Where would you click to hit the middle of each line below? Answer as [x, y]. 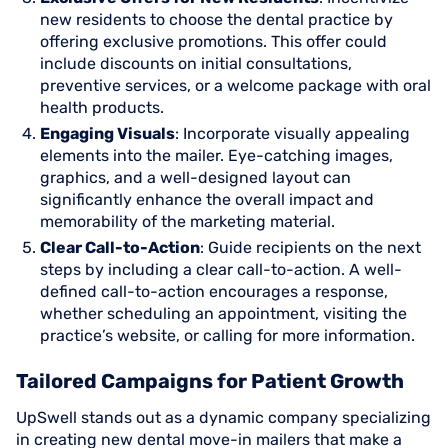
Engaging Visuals [107, 133]
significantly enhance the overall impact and [207, 199]
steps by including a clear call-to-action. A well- [221, 269]
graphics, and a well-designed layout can [195, 177]
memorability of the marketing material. [187, 221]
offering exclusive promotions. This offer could [213, 41]
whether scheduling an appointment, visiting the [223, 313]
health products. [102, 107]
